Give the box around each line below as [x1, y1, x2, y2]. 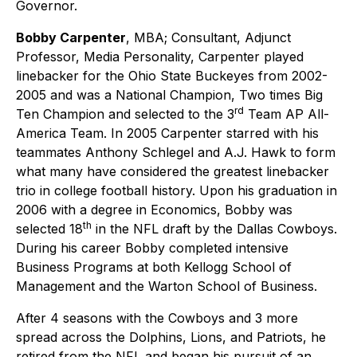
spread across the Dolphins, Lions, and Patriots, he [16, 329, 326, 345]
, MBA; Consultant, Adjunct [126, 29, 291, 45]
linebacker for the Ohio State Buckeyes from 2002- [16, 68, 328, 84]
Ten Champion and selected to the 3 [16, 106, 234, 122]
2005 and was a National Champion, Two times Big [16, 87, 323, 103]
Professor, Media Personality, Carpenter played [16, 49, 304, 65]
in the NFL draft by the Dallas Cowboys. [92, 221, 337, 237]
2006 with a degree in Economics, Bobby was [16, 202, 292, 218]
